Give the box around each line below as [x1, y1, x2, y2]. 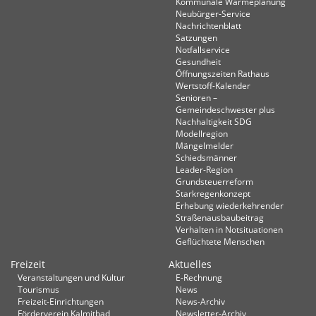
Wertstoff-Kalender [176, 80, 250, 91]
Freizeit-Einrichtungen [18, 296, 104, 307]
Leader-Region [176, 164, 233, 175]
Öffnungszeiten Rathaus [176, 68, 269, 79]
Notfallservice [176, 44, 230, 55]
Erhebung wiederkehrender [176, 200, 284, 211]
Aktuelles [169, 257, 212, 271]
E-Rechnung [176, 272, 222, 283]
